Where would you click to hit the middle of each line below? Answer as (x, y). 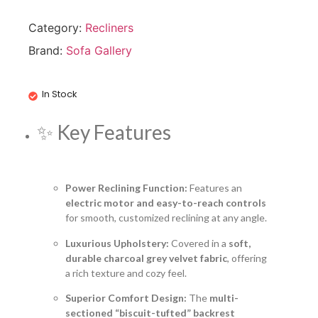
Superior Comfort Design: (126, 297)
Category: (57, 27)
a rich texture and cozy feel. (126, 273)
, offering (247, 258)
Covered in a (199, 243)
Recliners (109, 27)
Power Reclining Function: (126, 188)
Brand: (47, 50)
